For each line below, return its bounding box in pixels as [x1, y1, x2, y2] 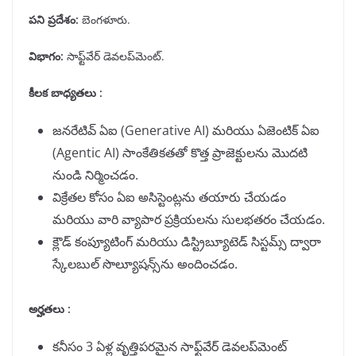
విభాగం [29, 48, 60, 64]
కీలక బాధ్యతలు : [29, 85, 103, 101]
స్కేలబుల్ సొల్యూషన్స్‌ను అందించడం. [52, 255, 238, 273]
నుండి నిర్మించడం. [52, 166, 138, 184]
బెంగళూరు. [79, 12, 130, 28]
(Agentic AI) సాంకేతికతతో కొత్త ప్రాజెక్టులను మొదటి [52, 144, 308, 162]
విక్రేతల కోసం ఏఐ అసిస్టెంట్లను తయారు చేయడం [52, 188, 286, 207]
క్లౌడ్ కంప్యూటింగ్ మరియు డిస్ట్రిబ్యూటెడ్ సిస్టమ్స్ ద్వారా [52, 233, 321, 251]
